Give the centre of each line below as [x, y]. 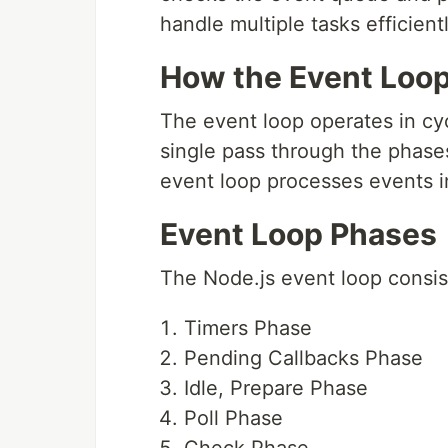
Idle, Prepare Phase [276, 387]
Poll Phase [233, 417]
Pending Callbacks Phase [303, 357]
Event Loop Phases [298, 233]
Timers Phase [248, 327]
